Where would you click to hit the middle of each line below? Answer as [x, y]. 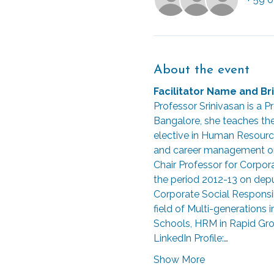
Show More [179, 260]
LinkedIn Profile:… [191, 238]
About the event [201, 70]
